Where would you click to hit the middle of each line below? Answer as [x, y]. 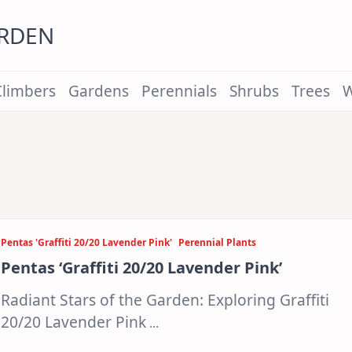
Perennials [179, 91]
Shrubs [254, 91]
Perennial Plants [217, 242]
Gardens [99, 91]
